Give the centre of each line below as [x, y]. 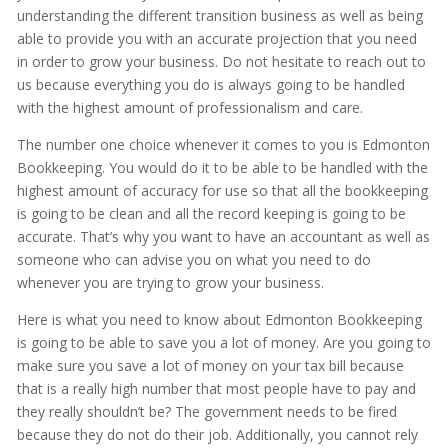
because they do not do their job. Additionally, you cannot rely [217, 435]
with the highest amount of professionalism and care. [189, 108]
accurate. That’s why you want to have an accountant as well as [223, 237]
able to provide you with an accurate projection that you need [216, 39]
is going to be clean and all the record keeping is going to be [211, 214]
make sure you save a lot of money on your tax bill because [210, 366]
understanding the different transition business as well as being [219, 16]
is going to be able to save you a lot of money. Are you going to [223, 343]
